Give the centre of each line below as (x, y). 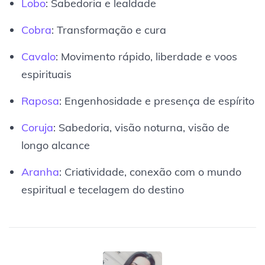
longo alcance (55, 145)
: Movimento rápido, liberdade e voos (146, 56)
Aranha (40, 172)
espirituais (46, 74)
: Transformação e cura (109, 30)
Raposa (40, 101)
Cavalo (38, 56)
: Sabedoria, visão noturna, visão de (141, 127)
